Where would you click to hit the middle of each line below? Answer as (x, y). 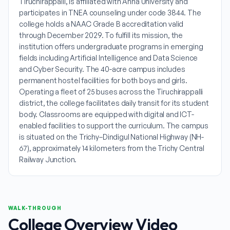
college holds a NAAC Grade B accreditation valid (101, 24)
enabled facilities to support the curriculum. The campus (114, 126)
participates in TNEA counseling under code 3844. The (110, 13)
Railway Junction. (48, 159)
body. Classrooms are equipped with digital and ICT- (107, 114)
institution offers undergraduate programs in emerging (111, 46)
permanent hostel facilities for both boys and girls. (103, 80)
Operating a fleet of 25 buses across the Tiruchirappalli (111, 92)
